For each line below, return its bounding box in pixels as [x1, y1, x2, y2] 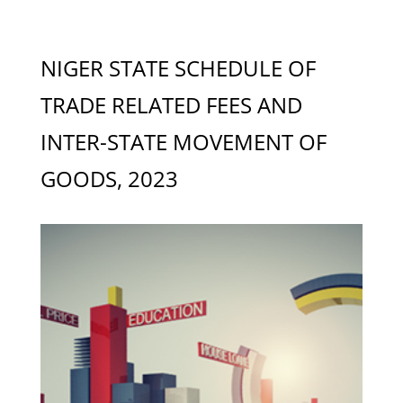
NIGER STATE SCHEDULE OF [40, 53, 316, 83]
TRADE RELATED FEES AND [40, 90, 302, 120]
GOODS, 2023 [40, 164, 178, 193]
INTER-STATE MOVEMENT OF [40, 127, 327, 157]
